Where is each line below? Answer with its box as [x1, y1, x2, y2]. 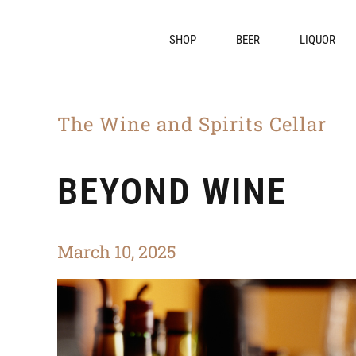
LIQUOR [300, 33, 335, 47]
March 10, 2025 [57, 240, 176, 264]
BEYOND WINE [57, 170, 287, 213]
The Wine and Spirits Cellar [57, 111, 327, 137]
